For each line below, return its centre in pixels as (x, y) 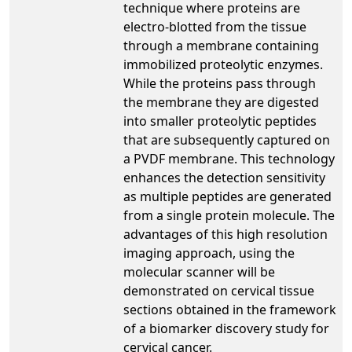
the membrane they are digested (221, 102)
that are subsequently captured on (227, 139)
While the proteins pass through (220, 83)
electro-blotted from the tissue (215, 26)
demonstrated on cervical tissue (219, 290)
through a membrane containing (221, 45)
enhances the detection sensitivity (224, 177)
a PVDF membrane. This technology (229, 158)
